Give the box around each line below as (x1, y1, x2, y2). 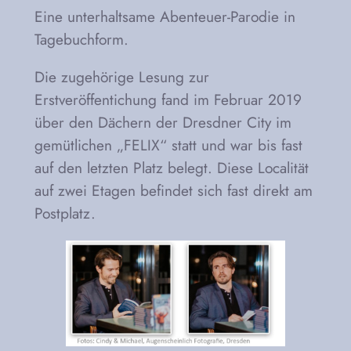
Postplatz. (34, 202, 96, 225)
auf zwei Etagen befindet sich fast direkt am (34, 179, 313, 202)
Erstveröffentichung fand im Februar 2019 (34, 89, 302, 111)
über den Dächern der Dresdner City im (34, 111, 291, 134)
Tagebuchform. (34, 28, 128, 51)
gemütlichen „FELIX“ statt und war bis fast (34, 134, 302, 157)
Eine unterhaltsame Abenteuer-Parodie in (34, 5, 295, 28)
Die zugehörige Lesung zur (34, 66, 209, 89)
